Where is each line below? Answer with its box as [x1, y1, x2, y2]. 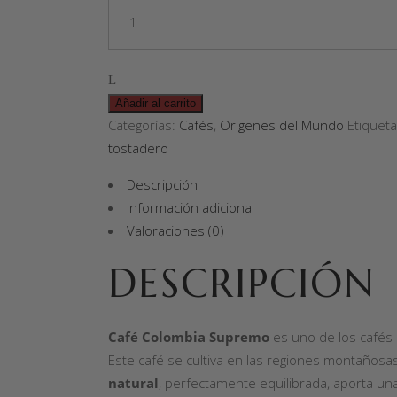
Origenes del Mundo [220, 116, 344, 134]
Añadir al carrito [115, 97, 196, 110]
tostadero [108, 139, 168, 157]
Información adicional [127, 198, 254, 216]
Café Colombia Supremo [108, 328, 269, 346]
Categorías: [108, 116, 179, 134]
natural [108, 374, 159, 392]
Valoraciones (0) [127, 222, 224, 239]
